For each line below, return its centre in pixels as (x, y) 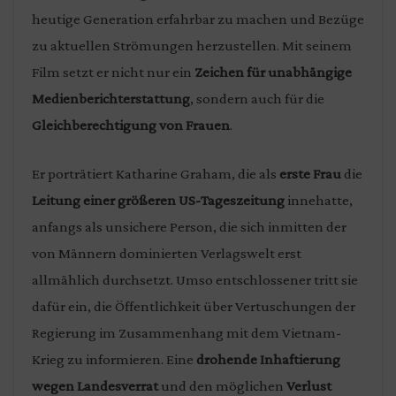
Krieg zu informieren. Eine (114, 360)
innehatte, (319, 201)
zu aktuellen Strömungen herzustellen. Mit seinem (192, 45)
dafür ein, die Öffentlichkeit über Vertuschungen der (194, 307)
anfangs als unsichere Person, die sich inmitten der (189, 227)
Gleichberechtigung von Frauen (131, 125)
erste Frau (310, 174)
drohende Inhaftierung (268, 360)
